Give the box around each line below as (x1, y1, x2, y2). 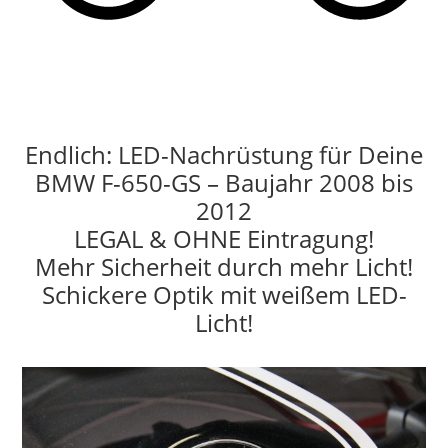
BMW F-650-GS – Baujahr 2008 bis (35, 165, 413, 199)
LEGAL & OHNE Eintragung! (74, 221, 374, 255)
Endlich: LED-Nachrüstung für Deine (25, 137, 423, 171)
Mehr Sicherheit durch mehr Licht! (35, 249, 413, 283)
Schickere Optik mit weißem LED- (41, 277, 407, 311)
